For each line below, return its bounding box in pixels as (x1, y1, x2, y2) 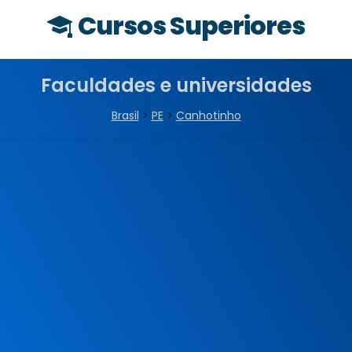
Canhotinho (175, 108, 241, 123)
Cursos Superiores (78, 8, 305, 43)
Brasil (111, 108, 139, 123)
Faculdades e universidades (40, 72, 312, 98)
